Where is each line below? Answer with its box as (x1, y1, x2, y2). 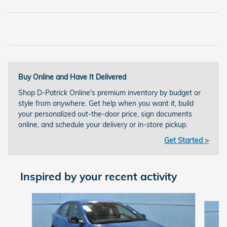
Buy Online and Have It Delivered (18, 72, 126, 82)
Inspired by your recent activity (20, 169, 177, 183)
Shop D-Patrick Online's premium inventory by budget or (18, 88, 201, 97)
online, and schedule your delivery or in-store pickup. (18, 120, 187, 129)
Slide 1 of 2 (8, 193, 44, 202)
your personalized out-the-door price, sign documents (18, 109, 192, 119)
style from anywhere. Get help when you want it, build (18, 98, 194, 108)
